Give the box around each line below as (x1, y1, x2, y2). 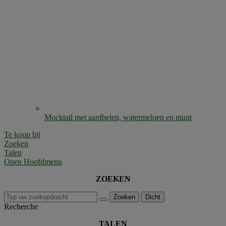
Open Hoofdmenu (4, 157, 62, 166)
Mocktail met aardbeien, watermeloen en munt (44, 112, 192, 122)
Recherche (4, 202, 38, 211)
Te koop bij (4, 130, 40, 139)
